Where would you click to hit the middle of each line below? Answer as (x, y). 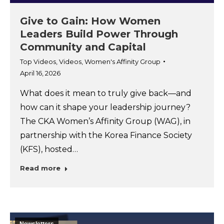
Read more (40, 168)
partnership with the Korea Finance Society (106, 135)
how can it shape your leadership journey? (105, 107)
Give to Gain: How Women (90, 21)
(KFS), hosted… (49, 149)
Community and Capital (83, 47)
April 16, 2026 (40, 73)
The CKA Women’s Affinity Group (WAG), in (105, 121)
